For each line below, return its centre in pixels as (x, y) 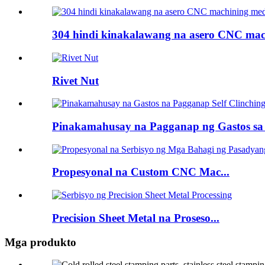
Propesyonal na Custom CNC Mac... (141, 172)
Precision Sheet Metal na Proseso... (136, 218)
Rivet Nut (75, 80)
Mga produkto (41, 242)
